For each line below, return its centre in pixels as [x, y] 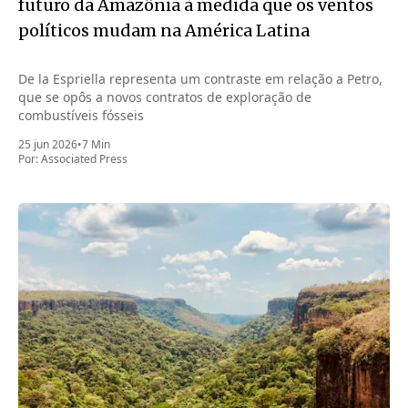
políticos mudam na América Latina [164, 31]
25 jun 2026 [48, 145]
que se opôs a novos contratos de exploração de [165, 97]
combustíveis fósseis [81, 116]
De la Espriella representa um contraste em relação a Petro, [200, 79]
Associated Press [84, 159]
